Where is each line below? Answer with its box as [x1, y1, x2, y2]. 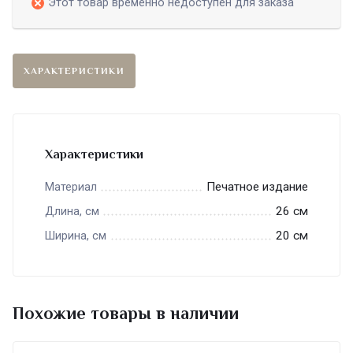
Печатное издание [206, 180, 308, 195]
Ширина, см [45, 229, 106, 243]
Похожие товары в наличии [13, 303, 239, 324]
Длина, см [45, 205, 99, 219]
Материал [45, 180, 97, 195]
